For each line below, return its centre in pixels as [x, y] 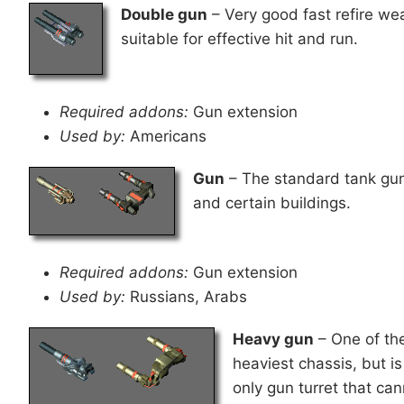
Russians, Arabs [186, 296]
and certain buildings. [272, 202]
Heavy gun [273, 339]
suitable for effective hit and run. [239, 38]
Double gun [164, 14]
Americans [166, 136]
